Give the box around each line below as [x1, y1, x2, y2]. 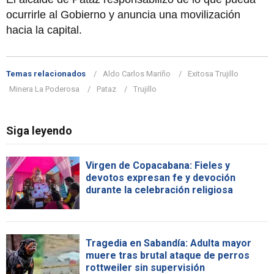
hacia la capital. [6, 23, 82, 36]
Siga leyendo [6, 124, 72, 137]
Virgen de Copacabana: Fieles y [86, 159, 230, 171]
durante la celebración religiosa [86, 183, 233, 196]
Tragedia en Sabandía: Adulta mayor [86, 237, 251, 249]
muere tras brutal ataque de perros [86, 249, 250, 261]
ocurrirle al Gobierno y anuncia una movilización [6, 8, 240, 21]
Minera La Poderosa [9, 84, 80, 94]
